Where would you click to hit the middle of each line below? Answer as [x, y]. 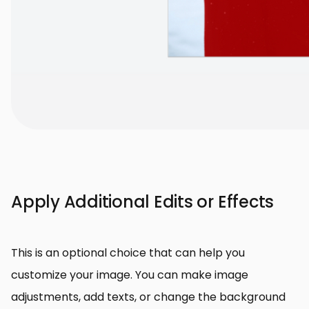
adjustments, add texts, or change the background [148, 297]
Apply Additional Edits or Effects [143, 201]
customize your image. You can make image [130, 275]
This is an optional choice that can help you [128, 252]
